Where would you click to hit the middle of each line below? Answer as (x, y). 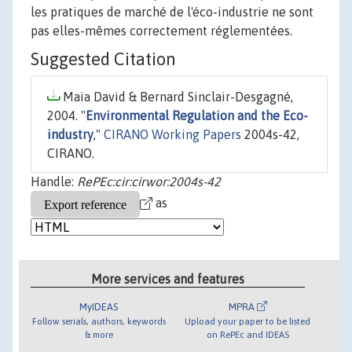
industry (70, 135)
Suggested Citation (103, 59)
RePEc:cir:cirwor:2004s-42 (149, 182)
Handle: (54, 182)
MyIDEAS (99, 306)
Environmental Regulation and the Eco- (197, 116)
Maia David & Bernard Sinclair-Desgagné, (176, 97)
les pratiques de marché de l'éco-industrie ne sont (172, 12)
